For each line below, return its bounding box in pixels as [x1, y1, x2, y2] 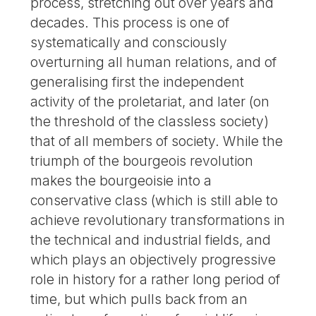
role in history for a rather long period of [30, 271, 281, 288]
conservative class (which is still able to [30, 192, 279, 209]
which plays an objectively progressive [30, 251, 276, 269]
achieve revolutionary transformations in [30, 212, 286, 229]
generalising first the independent [30, 73, 245, 91]
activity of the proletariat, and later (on [30, 93, 270, 111]
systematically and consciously [30, 34, 228, 51]
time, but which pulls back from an [30, 291, 248, 308]
